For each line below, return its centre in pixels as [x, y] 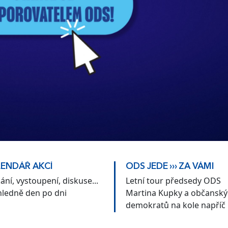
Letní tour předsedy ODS [173, 180]
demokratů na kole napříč [176, 205]
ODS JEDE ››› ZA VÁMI [170, 166]
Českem [141, 217]
